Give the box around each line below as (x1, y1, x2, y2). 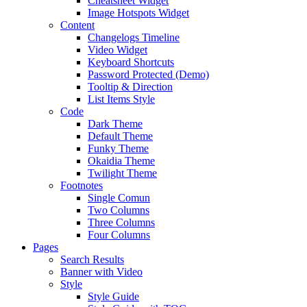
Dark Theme (88, 118, 143, 130)
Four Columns (88, 229, 150, 241)
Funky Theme (88, 143, 149, 155)
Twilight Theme (88, 167, 157, 180)
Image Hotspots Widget (88, 7, 189, 19)
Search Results (60, 254, 124, 266)
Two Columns (88, 204, 149, 217)
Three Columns (88, 217, 155, 229)
